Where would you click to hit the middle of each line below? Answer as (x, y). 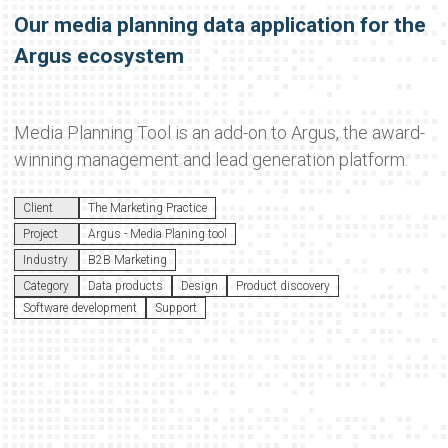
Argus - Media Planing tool (157, 234)
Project (40, 234)
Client (37, 208)
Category (45, 286)
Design (199, 286)
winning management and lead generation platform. (210, 159)
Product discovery (282, 286)
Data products (125, 286)
